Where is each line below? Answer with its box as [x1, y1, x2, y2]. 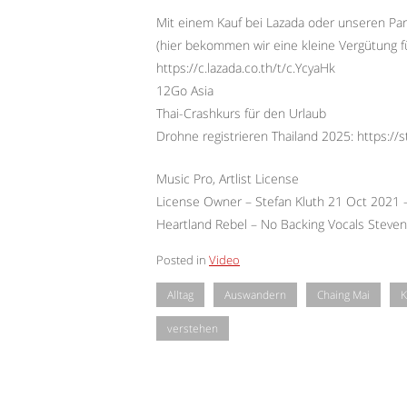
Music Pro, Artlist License [156, 170, 299, 187]
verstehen [167, 322, 218, 336]
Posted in [156, 252, 209, 268]
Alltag [167, 288, 194, 303]
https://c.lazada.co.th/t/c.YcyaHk [156, 59, 335, 77]
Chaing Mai [317, 288, 370, 303]
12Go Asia [156, 82, 213, 100]
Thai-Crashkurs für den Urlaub [156, 104, 326, 123]
